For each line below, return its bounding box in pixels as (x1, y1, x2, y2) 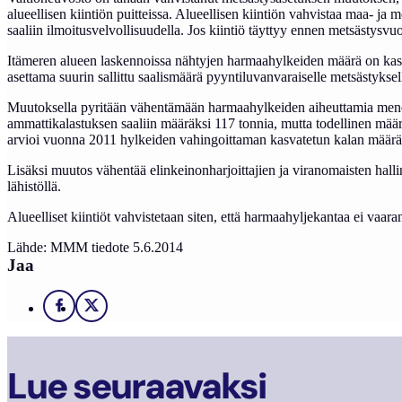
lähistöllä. (7, 178, 61, 194)
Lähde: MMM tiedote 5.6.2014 (7, 239, 183, 255)
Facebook (64, 303, 115, 319)
